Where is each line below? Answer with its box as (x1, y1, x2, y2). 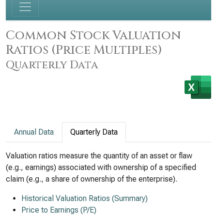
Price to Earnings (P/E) (21, 205, 96, 215)
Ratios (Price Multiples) (6, 42, 162, 58)
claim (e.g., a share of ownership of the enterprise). (6, 174, 177, 184)
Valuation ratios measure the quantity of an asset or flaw (6, 151, 192, 160)
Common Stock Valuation (6, 27, 181, 44)
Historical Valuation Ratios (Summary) (21, 194, 148, 203)
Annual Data (14, 127, 54, 137)
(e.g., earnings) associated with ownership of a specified (6, 163, 196, 172)
